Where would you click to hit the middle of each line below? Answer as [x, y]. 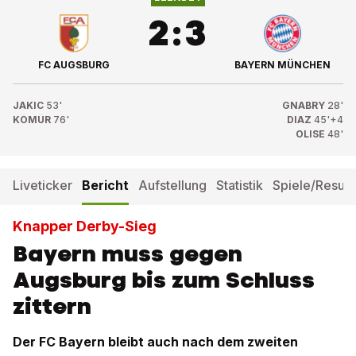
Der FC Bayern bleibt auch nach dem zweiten [155, 342]
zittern [52, 306]
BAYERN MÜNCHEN [282, 65]
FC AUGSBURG [74, 65]
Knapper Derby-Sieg [85, 226]
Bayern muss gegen [128, 253]
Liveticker [43, 185]
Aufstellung [172, 185]
